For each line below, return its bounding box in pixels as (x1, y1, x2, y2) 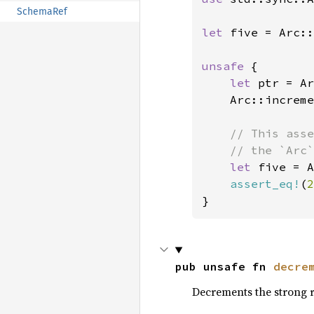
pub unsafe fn (175, 259, 273, 274)
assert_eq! (229, 177, 300, 191)
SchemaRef (17, 6, 67, 18)
